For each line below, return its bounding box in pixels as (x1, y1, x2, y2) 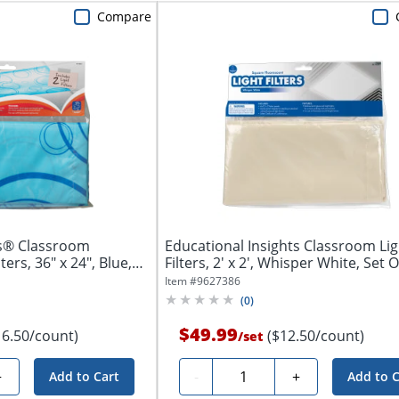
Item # (165, 273, 198, 289)
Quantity (219, 363, 278, 384)
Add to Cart (49, 367, 120, 385)
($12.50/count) (267, 325, 365, 346)
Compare (97, 7, 152, 25)
